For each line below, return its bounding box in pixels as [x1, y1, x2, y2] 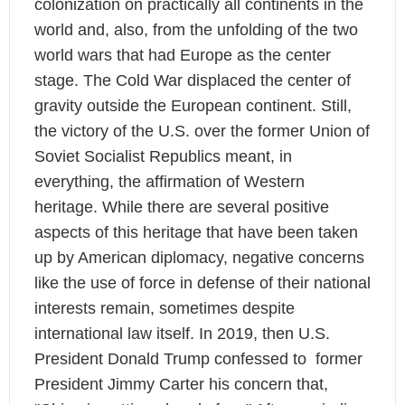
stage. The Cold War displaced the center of [33, 71, 351, 90]
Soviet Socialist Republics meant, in [33, 147, 292, 166]
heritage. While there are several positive [33, 198, 329, 217]
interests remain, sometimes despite [33, 299, 295, 318]
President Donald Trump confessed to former [33, 350, 363, 369]
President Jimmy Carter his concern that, [33, 375, 328, 394]
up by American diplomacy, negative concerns [33, 249, 364, 268]
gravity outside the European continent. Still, [33, 97, 352, 116]
